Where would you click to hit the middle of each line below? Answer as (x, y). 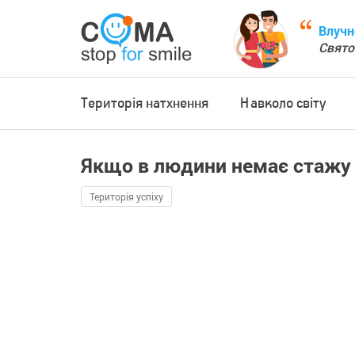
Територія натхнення (145, 103)
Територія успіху (126, 197)
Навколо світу (284, 103)
